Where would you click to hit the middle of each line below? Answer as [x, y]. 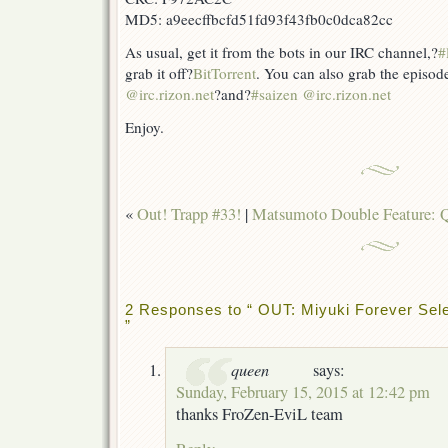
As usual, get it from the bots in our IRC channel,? [281, 52]
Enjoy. [144, 127]
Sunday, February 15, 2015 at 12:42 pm [303, 391]
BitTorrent [224, 73]
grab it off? [159, 73]
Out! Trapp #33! [189, 214]
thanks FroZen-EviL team [259, 413]
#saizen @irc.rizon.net [321, 94]
